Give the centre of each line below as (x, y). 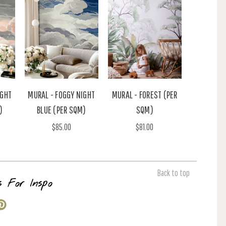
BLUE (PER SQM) (62, 109)
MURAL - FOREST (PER (145, 94)
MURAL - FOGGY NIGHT (62, 94)
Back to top (174, 173)
